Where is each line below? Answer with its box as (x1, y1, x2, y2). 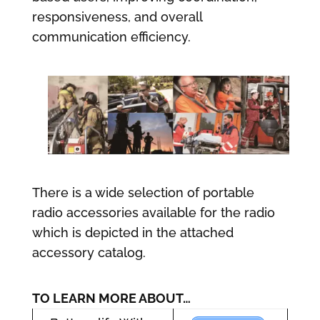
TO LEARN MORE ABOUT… (31, 290, 191, 306)
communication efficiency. (31, 29, 191, 44)
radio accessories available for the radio (31, 204, 275, 220)
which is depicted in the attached (31, 224, 234, 240)
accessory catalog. (31, 244, 146, 260)
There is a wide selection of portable (31, 184, 254, 200)
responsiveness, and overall (31, 9, 202, 24)
